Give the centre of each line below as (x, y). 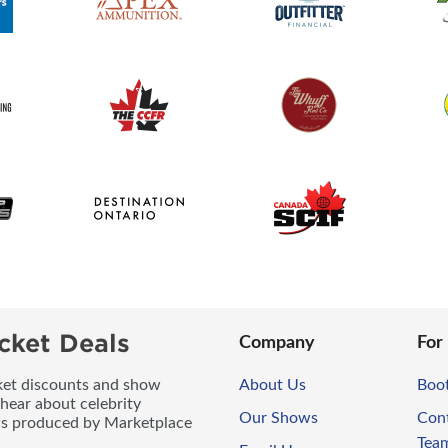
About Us (272, 384)
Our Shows (278, 417)
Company (277, 342)
